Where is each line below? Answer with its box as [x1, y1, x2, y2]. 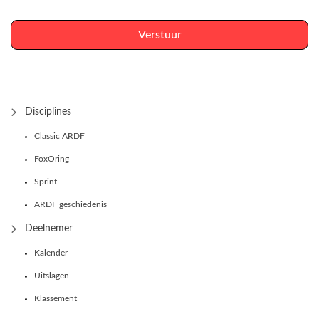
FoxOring [34, 154, 69, 163]
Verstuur [137, 28, 182, 41]
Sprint [34, 177, 57, 186]
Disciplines [25, 106, 71, 117]
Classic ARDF [34, 131, 85, 140]
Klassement [34, 293, 77, 303]
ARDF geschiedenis [34, 199, 107, 209]
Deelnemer [25, 223, 73, 234]
